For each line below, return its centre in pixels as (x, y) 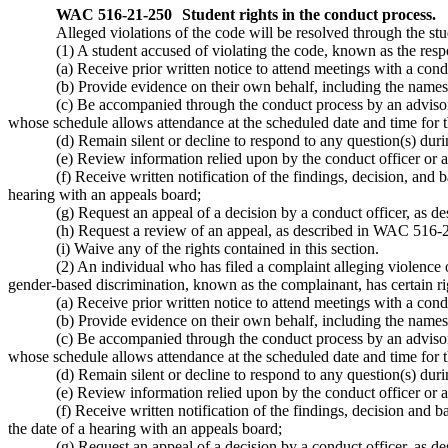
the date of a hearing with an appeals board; (145, 429)
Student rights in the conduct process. (309, 15)
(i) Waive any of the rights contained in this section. (217, 249)
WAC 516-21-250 (114, 15)
